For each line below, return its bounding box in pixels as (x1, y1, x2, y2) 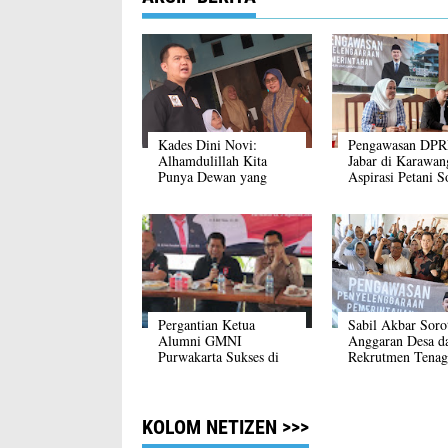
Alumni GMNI (158, 331, 242, 351)
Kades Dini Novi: (158, 135, 257, 155)
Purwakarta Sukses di (158, 347, 279, 367)
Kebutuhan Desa (158, 199, 250, 219)
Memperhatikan (158, 183, 246, 203)
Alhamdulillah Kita (158, 151, 267, 171)
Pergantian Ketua (158, 315, 255, 335)
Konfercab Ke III (158, 379, 256, 399)
